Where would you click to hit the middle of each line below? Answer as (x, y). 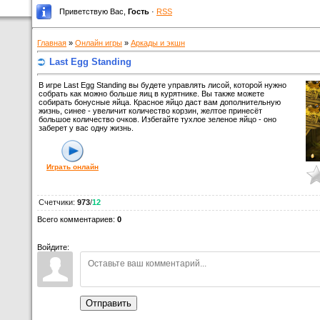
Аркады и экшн (158, 42)
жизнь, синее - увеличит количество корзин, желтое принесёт (150, 110)
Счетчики (56, 202)
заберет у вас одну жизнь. (86, 127)
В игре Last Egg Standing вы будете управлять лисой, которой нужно (162, 85)
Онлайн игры (99, 42)
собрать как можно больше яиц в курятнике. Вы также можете (151, 93)
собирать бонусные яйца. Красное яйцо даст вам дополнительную (160, 102)
